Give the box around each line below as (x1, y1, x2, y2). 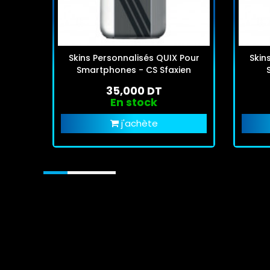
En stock (110, 94, 157, 110)
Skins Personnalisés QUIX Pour (68, 51, 199, 64)
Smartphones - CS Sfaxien (77, 63, 191, 76)
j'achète (121, 116, 158, 130)
